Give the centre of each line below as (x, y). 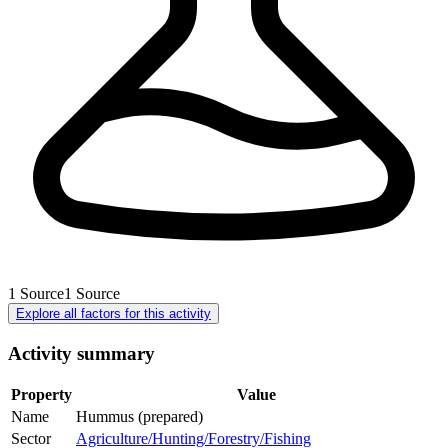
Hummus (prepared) (139, 417)
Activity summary (81, 353)
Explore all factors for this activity (113, 313)
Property (41, 395)
